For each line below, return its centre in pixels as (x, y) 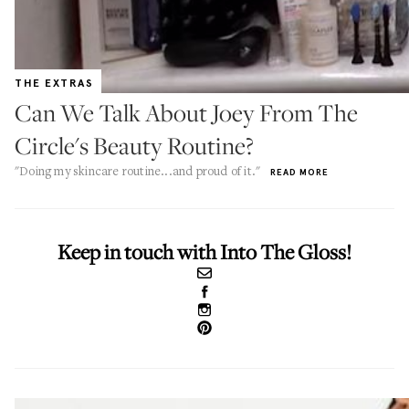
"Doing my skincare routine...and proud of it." (138, 171)
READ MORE (300, 172)
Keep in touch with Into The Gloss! (204, 252)
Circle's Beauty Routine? (134, 146)
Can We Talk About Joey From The (186, 113)
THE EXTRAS (54, 83)
